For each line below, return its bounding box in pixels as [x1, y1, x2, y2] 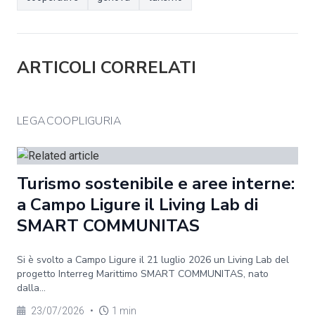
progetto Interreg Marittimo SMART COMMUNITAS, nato [17, 267, 269, 281]
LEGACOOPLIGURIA [17, 113, 122, 129]
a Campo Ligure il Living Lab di [17, 193, 258, 216]
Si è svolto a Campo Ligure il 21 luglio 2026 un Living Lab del [17, 253, 289, 266]
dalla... [17, 281, 46, 295]
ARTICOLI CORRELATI [17, 56, 196, 79]
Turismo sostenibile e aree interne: [17, 172, 295, 195]
